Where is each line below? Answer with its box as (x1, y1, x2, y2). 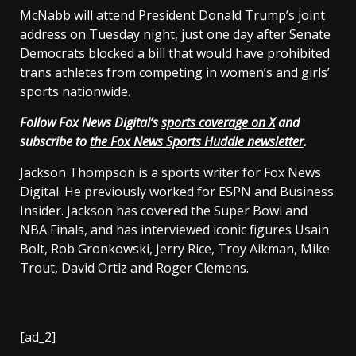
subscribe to (20, 132, 90, 150)
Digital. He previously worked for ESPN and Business (20, 182, 334, 200)
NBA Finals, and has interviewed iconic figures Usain (20, 220, 329, 238)
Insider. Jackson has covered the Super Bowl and (20, 201, 308, 219)
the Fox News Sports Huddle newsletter (90, 132, 304, 150)
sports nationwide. (20, 82, 133, 100)
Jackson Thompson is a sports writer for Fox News (20, 163, 321, 181)
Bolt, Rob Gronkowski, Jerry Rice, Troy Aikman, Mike (20, 239, 330, 257)
